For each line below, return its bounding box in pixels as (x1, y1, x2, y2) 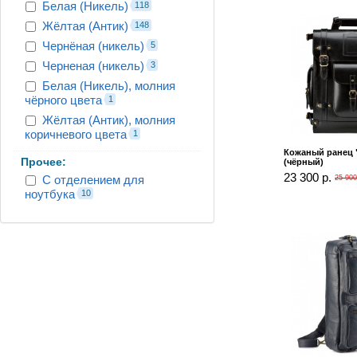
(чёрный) (283, 157, 324, 167)
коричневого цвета (25, 127, 127, 141)
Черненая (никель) (42, 58, 144, 73)
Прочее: (21, 155, 66, 168)
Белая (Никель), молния (42, 78, 175, 92)
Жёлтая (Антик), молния (42, 112, 175, 127)
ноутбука (25, 186, 75, 201)
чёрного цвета (25, 92, 102, 107)
